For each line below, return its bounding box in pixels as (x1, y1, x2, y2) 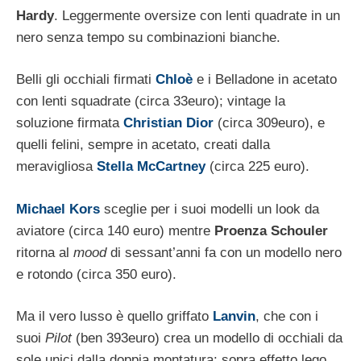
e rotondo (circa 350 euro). (16, 266, 176, 282)
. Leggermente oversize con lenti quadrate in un (54, 7, 340, 23)
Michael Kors (16, 201, 100, 217)
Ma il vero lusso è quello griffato (16, 309, 213, 325)
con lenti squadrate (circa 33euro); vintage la (16, 93, 285, 110)
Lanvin (213, 309, 255, 325)
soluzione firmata (16, 115, 123, 131)
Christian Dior (123, 115, 214, 131)
